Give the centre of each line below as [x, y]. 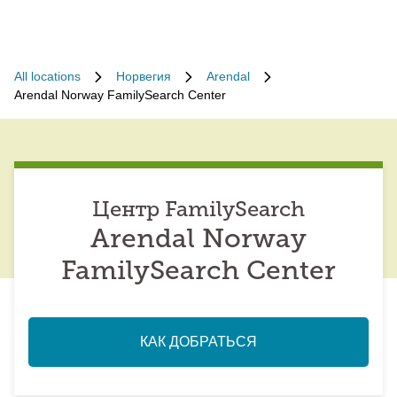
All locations [47, 76]
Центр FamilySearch [198, 211]
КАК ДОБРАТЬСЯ [198, 342]
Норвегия [144, 76]
